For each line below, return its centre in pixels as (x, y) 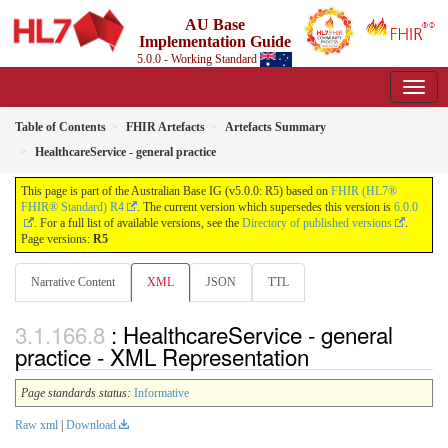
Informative (161, 393)
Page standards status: (76, 393)
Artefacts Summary (275, 127)
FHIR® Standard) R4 (72, 207)
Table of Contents (60, 127)
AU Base (214, 24)
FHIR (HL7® (364, 191)
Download (91, 425)
